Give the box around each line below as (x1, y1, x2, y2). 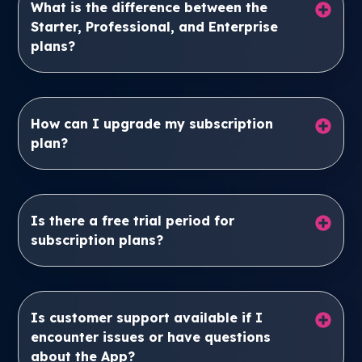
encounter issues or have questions (31, 329, 271, 345)
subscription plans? (31, 232, 164, 248)
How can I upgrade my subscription (31, 116, 274, 132)
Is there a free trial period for (31, 213, 235, 229)
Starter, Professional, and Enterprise (31, 19, 279, 35)
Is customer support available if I (31, 309, 263, 326)
